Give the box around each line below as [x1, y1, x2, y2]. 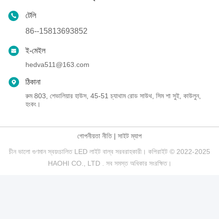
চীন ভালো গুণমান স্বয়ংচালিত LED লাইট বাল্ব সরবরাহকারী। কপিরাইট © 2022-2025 [9, 148, 210, 156]
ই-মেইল [25, 46, 45, 55]
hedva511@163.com [25, 61, 89, 69]
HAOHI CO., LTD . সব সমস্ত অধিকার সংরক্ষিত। [47, 159, 172, 168]
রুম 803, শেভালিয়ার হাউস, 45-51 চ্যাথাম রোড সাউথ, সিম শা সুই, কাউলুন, [25, 92, 201, 100]
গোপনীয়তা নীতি [77, 132, 112, 140]
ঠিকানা [25, 78, 41, 87]
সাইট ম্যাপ [118, 132, 142, 140]
